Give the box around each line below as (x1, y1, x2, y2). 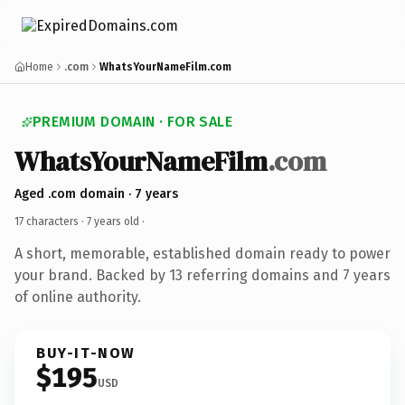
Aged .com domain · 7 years (14, 185, 178, 202)
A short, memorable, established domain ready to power (14, 244, 391, 262)
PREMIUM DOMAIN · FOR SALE (33, 113, 232, 130)
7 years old (87, 214, 139, 228)
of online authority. (14, 287, 141, 306)
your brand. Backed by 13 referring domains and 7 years (14, 266, 391, 284)
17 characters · (14, 214, 87, 228)
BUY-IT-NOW (36, 344, 136, 362)
